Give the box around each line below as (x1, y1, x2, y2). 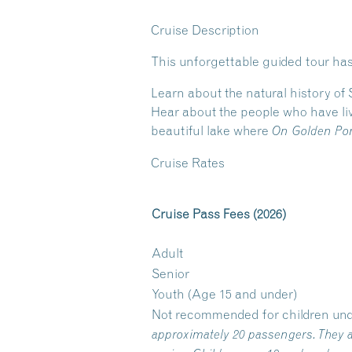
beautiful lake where (151, 123, 272, 138)
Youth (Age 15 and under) (152, 286, 297, 302)
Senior (152, 266, 189, 281)
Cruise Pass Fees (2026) (152, 206, 286, 222)
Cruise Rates (151, 155, 225, 170)
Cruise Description (151, 22, 259, 38)
